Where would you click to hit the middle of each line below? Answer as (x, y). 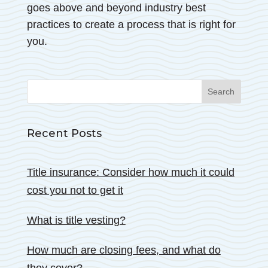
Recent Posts (64, 134)
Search (44, 85)
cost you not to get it (75, 191)
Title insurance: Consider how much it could (130, 173)
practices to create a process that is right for (131, 24)
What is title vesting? (76, 220)
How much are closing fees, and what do (124, 250)
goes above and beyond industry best (116, 7)
